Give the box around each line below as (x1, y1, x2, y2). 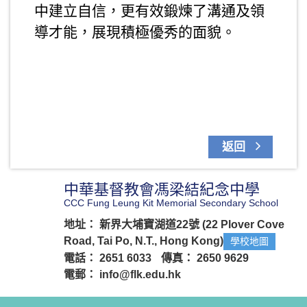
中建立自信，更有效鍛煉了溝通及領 (34, 3, 265, 19)
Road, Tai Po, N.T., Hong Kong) (64, 235, 223, 247)
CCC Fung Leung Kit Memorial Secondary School (64, 197, 278, 208)
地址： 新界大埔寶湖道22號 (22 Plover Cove (64, 219, 284, 230)
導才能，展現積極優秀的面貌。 (34, 24, 236, 40)
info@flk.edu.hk (99, 269, 181, 280)
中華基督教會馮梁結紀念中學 (64, 181, 260, 198)
